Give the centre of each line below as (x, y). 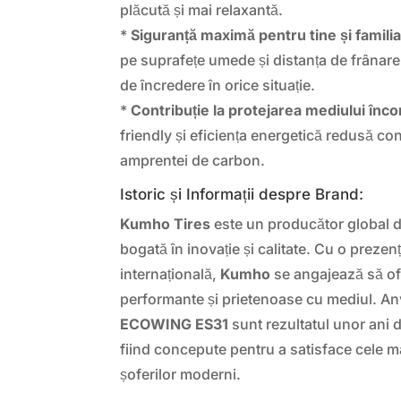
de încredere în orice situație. (218, 85)
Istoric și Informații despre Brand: (242, 194)
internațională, (171, 273)
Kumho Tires (166, 223)
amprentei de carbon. (193, 160)
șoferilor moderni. (181, 374)
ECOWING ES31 (175, 324)
